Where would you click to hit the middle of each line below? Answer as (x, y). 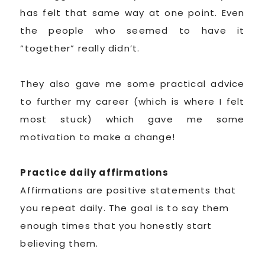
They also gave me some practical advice (132, 83)
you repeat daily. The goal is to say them (125, 208)
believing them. (59, 243)
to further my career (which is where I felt (132, 101)
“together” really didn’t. (80, 48)
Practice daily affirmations (94, 172)
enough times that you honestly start (116, 225)
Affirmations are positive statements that (128, 190)
